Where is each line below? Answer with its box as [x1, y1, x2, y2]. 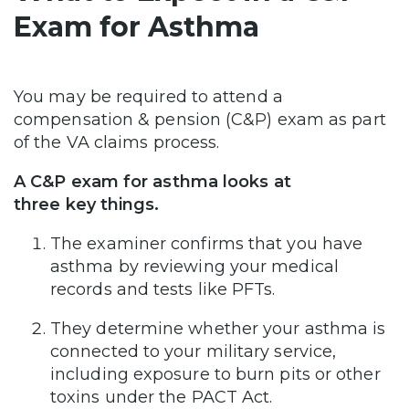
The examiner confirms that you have [50, 234, 363, 255]
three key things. [14, 194, 160, 215]
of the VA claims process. [14, 132, 225, 153]
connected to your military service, [50, 341, 337, 362]
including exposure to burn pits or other [50, 364, 381, 385]
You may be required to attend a [14, 87, 283, 108]
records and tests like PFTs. [50, 279, 285, 300]
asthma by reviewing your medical [50, 257, 339, 278]
